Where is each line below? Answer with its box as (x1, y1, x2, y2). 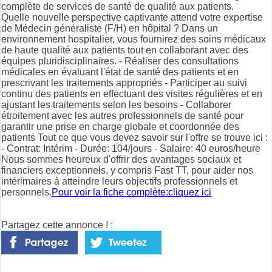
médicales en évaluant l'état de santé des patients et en (1, 66, 239, 77)
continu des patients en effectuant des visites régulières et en (1, 88, 262, 99)
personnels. (1, 186, 52, 197)
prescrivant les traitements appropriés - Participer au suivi (1, 77, 247, 88)
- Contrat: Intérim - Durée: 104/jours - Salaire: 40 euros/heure (1, 143, 260, 154)
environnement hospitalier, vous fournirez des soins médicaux (1, 33, 266, 44)
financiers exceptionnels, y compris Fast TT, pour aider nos (1, 165, 253, 175)
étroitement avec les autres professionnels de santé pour (1, 110, 243, 121)
